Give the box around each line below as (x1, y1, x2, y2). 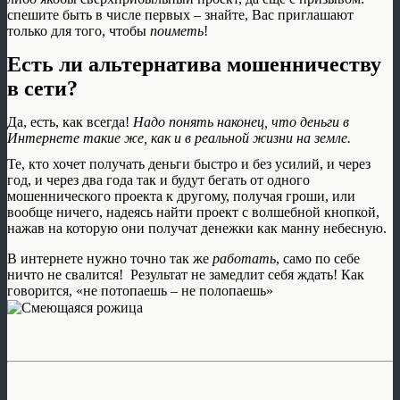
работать (212, 250, 276, 266)
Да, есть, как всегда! (7, 113, 133, 129)
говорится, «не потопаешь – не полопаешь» (7, 282, 273, 298)
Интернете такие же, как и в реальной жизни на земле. (7, 129, 351, 146)
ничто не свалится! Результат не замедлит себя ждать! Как (7, 266, 364, 282)
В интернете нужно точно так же (7, 250, 212, 266)
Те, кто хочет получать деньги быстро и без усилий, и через (7, 155, 371, 171)
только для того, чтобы (7, 22, 150, 38)
